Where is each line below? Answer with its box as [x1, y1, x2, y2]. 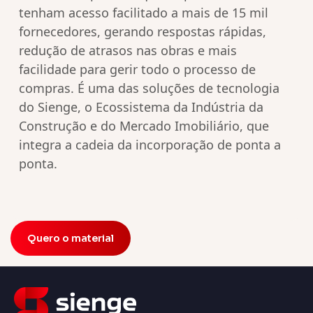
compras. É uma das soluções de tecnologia [19, 80, 279, 97]
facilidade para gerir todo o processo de [19, 61, 256, 78]
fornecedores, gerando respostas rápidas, [19, 23, 266, 41]
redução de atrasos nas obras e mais [19, 42, 237, 59]
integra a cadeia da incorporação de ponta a [19, 136, 281, 154]
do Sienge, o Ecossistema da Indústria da [19, 99, 263, 116]
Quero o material [27, 232, 114, 245]
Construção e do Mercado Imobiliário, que [19, 117, 269, 135]
